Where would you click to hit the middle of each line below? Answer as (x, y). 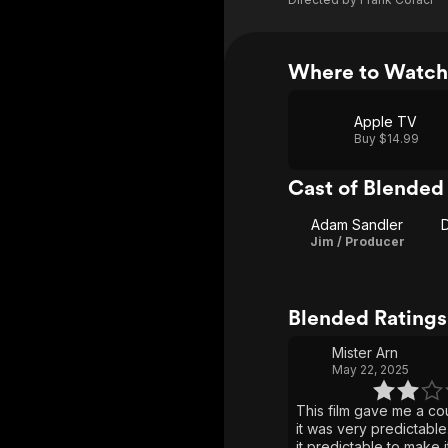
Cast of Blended (366, 187)
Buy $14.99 (386, 138)
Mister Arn (365, 352)
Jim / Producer (357, 241)
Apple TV (385, 121)
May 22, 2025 (370, 369)
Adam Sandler (357, 224)
